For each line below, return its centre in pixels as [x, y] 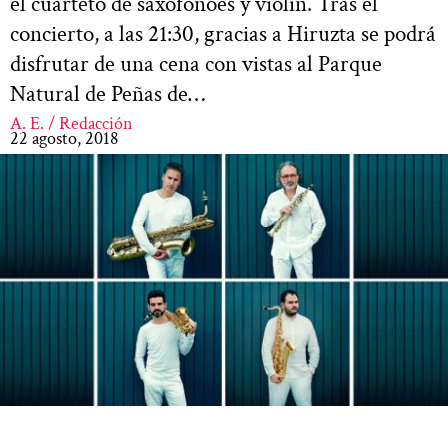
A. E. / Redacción [71, 123]
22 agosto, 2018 [64, 138]
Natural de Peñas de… [107, 93]
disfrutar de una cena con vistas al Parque [196, 63]
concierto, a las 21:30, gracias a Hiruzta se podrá [223, 33]
